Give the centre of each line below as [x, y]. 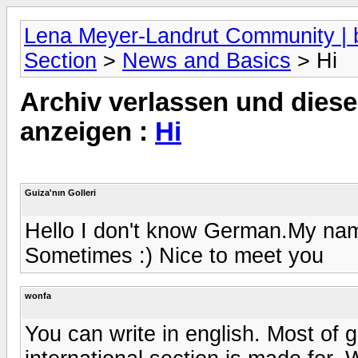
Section [60, 61]
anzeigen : [88, 132]
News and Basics [207, 61]
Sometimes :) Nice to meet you [174, 255]
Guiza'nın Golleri [60, 192]
